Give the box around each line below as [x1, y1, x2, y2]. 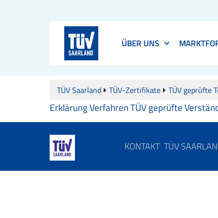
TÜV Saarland [57, 84, 101, 96]
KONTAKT [124, 140, 160, 153]
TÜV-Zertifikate [109, 84, 161, 96]
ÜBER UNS [122, 37, 159, 50]
